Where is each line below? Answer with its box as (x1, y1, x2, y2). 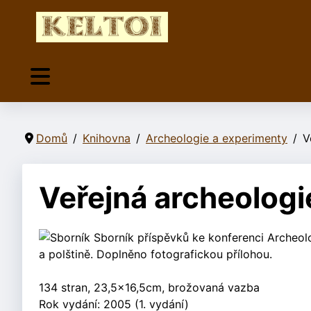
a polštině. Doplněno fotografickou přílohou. (39, 247, 272, 262)
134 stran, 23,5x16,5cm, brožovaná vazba (39, 280, 260, 295)
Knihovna (83, 131, 131, 146)
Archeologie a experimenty (146, 131, 287, 146)
